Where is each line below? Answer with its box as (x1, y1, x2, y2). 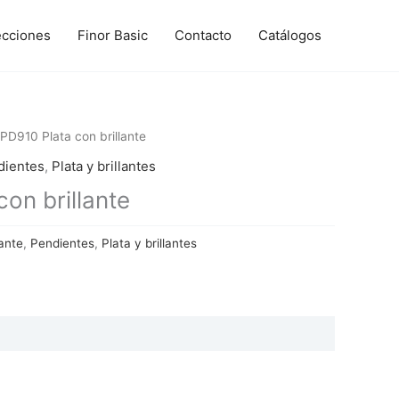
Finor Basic (77, 27, 148, 44)
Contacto (175, 27, 232, 44)
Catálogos (258, 27, 322, 44)
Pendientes (30, 235, 94, 250)
